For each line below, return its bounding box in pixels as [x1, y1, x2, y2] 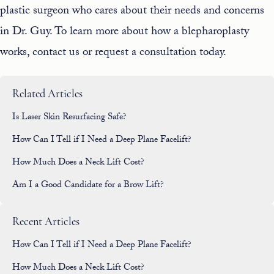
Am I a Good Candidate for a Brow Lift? [12, 178, 164, 194]
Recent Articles [12, 217, 80, 228]
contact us [32, 43, 80, 63]
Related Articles [12, 89, 83, 100]
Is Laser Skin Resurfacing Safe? [12, 110, 127, 126]
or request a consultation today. [80, 43, 226, 63]
